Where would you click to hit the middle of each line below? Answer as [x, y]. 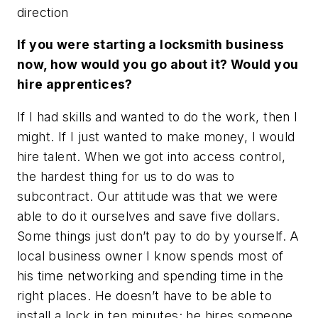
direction [43, 12]
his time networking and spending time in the [150, 276]
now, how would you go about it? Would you [158, 65]
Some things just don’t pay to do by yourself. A [158, 236]
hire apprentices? [75, 84]
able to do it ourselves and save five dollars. [149, 216]
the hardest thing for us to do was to [126, 177]
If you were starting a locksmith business [151, 45]
